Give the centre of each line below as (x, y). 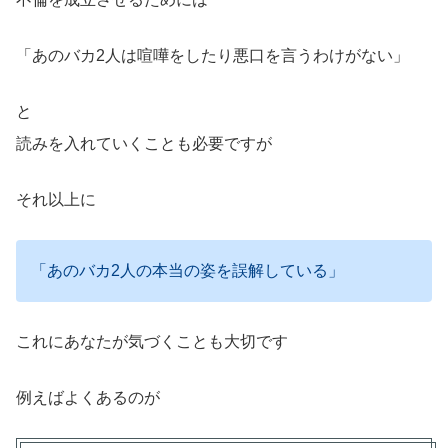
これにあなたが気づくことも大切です (152, 341)
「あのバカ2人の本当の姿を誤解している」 (187, 270)
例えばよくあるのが (88, 397)
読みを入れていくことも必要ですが (144, 143)
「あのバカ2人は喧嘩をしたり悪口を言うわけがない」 (212, 55)
